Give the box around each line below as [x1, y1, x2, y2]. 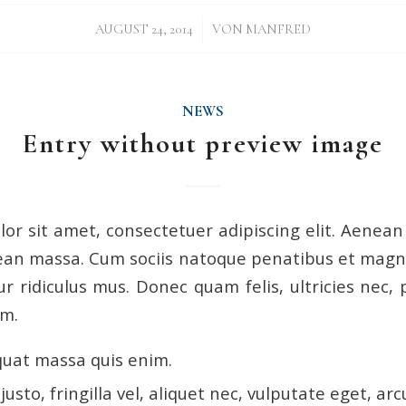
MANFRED [245, 20, 311, 37]
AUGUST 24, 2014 [94, 20, 193, 37]
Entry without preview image [22, 126, 383, 160]
